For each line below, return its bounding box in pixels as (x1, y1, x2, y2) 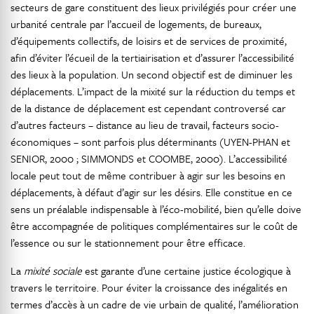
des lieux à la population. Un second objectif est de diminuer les (11, 67, 292, 82)
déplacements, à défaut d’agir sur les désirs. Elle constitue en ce (11, 184, 292, 200)
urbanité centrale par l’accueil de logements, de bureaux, (11, 16, 261, 32)
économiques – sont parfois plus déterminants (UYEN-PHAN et (11, 134, 290, 149)
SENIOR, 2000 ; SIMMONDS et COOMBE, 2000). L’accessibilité (11, 151, 287, 166)
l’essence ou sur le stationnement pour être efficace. (11, 235, 245, 250)
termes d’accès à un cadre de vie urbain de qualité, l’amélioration (11, 296, 299, 312)
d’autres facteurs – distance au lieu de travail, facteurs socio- (11, 117, 279, 132)
